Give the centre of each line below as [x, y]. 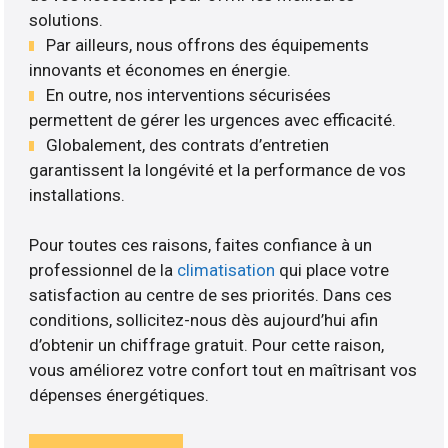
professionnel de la [103, 270]
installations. [77, 194]
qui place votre [332, 270]
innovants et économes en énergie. [160, 69]
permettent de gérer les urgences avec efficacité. [213, 119]
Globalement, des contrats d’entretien [188, 144]
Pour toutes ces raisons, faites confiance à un [201, 245]
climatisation [226, 270]
